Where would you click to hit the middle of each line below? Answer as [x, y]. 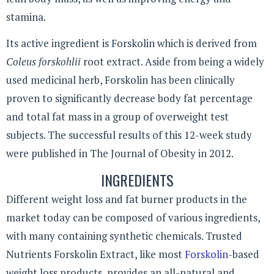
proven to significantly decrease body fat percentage [129, 98]
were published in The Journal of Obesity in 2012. [120, 153]
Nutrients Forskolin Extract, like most [95, 254]
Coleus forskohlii [45, 61]
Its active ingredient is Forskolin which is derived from [131, 43]
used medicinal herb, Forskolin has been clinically [120, 80]
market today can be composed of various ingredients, [133, 218]
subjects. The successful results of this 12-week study [129, 135]
